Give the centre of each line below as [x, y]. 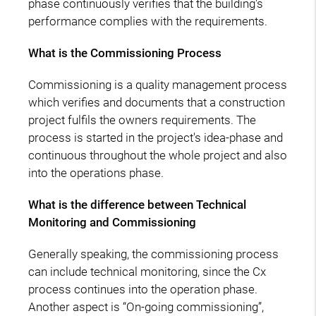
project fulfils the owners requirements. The [142, 120]
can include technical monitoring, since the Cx [147, 271]
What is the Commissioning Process [125, 53]
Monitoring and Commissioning [112, 222]
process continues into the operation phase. [143, 289]
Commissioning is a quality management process [158, 84]
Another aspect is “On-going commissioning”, [146, 306]
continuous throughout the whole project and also [158, 155]
